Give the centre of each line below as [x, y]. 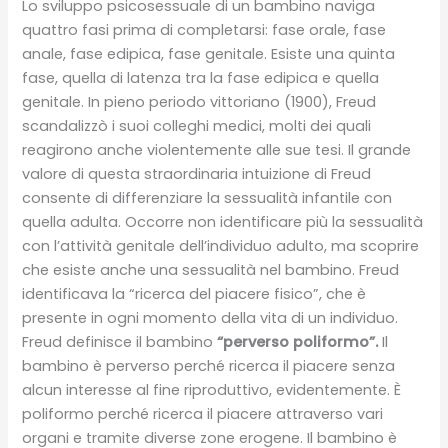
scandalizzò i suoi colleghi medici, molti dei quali [197, 125]
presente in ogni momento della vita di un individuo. [210, 317]
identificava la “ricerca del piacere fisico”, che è [194, 293]
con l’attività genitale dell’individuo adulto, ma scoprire [221, 245]
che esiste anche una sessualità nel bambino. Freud [211, 269]
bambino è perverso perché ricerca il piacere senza [209, 365]
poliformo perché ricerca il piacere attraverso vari [203, 413]
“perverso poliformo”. [298, 341]
